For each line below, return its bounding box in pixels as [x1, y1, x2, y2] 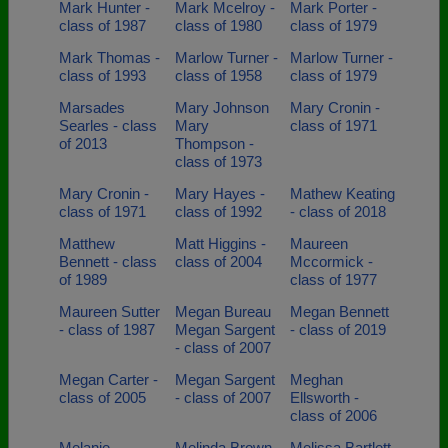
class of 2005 [59, 389, 146, 406]
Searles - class [59, 117, 157, 134]
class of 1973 [174, 153, 262, 170]
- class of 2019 [290, 321, 386, 338]
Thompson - [174, 135, 254, 152]
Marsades [59, 99, 125, 116]
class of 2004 [174, 253, 262, 270]
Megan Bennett [290, 303, 389, 320]
